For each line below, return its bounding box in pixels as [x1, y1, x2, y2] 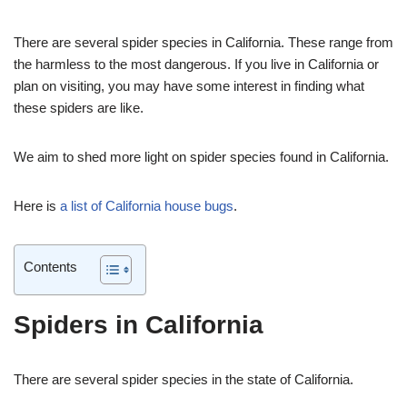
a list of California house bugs [60, 197, 233, 213]
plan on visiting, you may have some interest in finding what [14, 77, 364, 94]
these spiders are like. [14, 99, 144, 115]
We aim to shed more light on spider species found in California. [14, 148, 389, 164]
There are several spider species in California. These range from [14, 34, 393, 50]
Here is [14, 197, 60, 213]
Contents [24, 258, 77, 274]
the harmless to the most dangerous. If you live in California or [14, 55, 379, 72]
